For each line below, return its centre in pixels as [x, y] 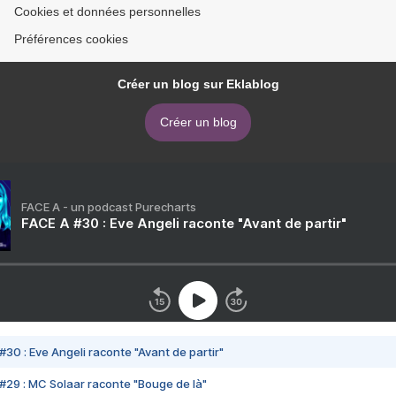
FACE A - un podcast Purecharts [109, 207]
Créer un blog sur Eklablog [198, 84]
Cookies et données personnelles [107, 12]
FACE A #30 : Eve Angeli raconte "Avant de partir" [184, 224]
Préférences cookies [71, 39]
